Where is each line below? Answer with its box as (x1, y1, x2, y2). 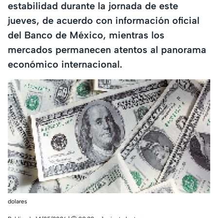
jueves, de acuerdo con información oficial (8, 14, 200, 26)
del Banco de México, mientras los (8, 29, 164, 41)
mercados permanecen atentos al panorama (8, 43, 206, 55)
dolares (8, 198, 27, 205)
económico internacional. (8, 58, 122, 70)
